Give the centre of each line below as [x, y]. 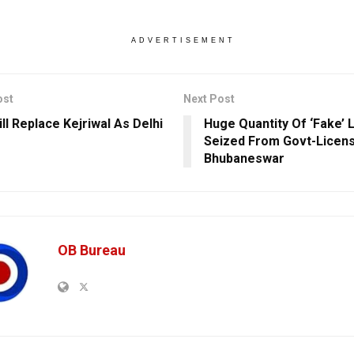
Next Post [209, 99]
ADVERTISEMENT [183, 41]
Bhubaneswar [244, 159]
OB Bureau [92, 250]
